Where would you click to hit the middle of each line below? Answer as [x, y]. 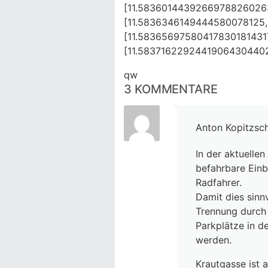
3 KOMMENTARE [171, 89]
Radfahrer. [219, 182]
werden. [214, 240]
